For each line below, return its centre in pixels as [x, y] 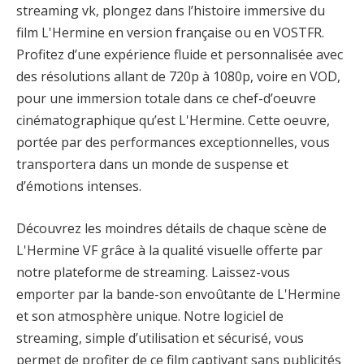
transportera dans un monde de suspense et [152, 165]
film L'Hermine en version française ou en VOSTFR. [170, 33]
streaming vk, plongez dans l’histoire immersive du [171, 11]
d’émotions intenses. [79, 186]
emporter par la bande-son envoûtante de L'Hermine [178, 294]
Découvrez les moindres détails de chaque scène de [171, 228]
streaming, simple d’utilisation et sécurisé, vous [160, 338]
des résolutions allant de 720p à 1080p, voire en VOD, [178, 77]
